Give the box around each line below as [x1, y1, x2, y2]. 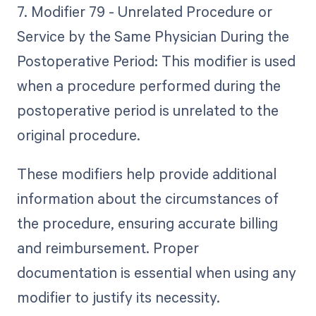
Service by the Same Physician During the [16, 26, 289, 47]
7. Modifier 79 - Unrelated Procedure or [16, 1, 272, 22]
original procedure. [16, 125, 140, 145]
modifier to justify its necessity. [16, 286, 220, 307]
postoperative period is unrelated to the [16, 100, 279, 121]
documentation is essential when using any [16, 262, 296, 282]
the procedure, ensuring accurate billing [16, 212, 278, 233]
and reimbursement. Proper [16, 237, 199, 257]
